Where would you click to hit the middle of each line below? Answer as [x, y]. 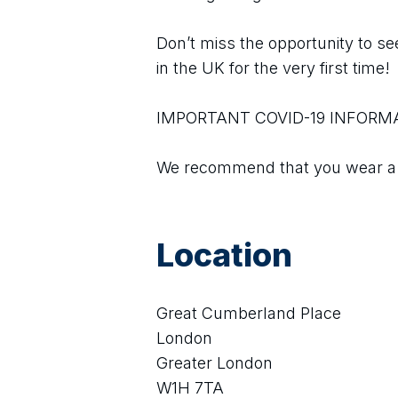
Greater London [215, 363]
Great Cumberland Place [249, 313]
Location [224, 255]
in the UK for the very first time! [273, 68]
